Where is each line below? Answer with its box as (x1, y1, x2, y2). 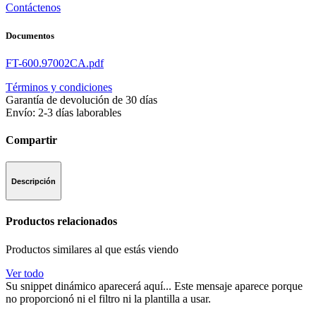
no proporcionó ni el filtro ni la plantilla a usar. (6, 292, 211, 305)
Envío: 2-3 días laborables (6, 106, 121, 119)
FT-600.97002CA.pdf (6, 56, 104, 69)
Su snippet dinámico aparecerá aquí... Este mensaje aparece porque (6, 279, 303, 292)
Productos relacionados (6, 215, 117, 228)
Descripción (11, 176, 56, 186)
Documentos (6, 30, 54, 41)
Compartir (6, 133, 57, 146)
